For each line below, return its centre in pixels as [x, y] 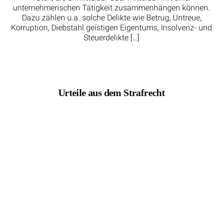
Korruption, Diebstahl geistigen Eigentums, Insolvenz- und [111, 27]
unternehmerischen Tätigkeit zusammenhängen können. [111, 7]
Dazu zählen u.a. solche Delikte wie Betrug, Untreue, [111, 17]
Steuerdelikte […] [111, 37]
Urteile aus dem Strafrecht [111, 92]
